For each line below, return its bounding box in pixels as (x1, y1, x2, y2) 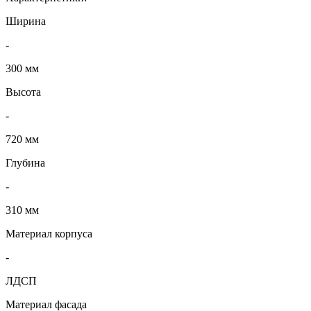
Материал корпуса (6, 228, 92, 240)
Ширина (6, 15, 46, 28)
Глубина (6, 157, 45, 169)
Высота (6, 86, 41, 99)
